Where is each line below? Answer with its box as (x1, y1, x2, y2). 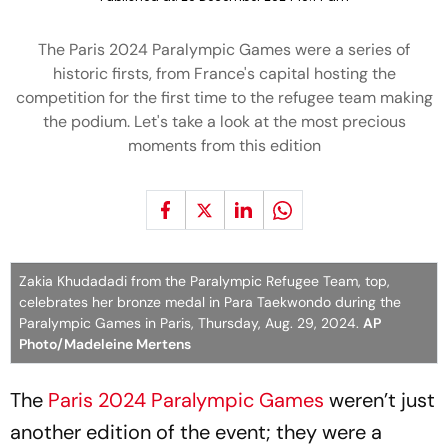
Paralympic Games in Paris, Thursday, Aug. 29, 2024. (19, 314, 363, 332)
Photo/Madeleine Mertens (19, 335, 191, 353)
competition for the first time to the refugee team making (15, 87, 433, 108)
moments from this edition (127, 135, 321, 156)
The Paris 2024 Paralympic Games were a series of (38, 39, 410, 60)
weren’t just (324, 387, 435, 413)
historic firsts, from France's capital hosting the (52, 63, 396, 84)
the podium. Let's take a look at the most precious (42, 111, 406, 132)
